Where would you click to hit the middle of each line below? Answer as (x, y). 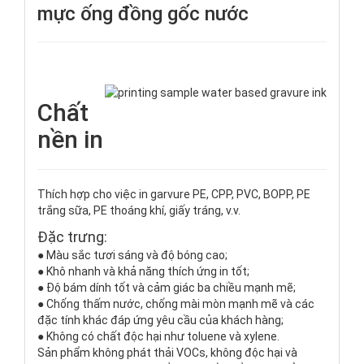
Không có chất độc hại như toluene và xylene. (163, 337)
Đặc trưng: (72, 237)
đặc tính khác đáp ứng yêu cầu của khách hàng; (160, 321)
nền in (70, 140)
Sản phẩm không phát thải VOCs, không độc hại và (167, 353)
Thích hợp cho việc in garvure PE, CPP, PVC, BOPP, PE (174, 195)
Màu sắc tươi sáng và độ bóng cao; (137, 256)
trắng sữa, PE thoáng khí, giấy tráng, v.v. (139, 211)
